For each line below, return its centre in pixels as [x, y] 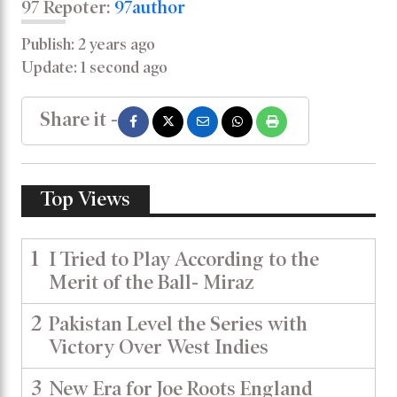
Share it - [79, 120]
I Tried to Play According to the [184, 260]
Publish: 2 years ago [88, 45]
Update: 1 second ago [94, 68]
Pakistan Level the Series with [178, 324]
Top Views [86, 199]
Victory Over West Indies [159, 347]
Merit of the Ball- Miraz [152, 283]
